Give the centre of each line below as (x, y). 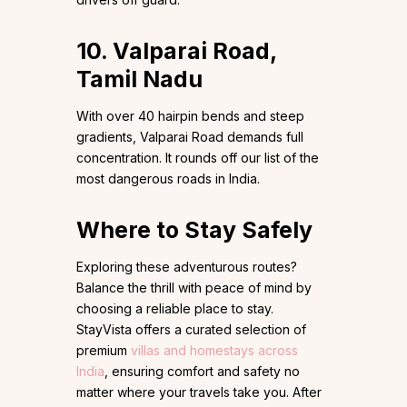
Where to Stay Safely (194, 230)
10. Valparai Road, (176, 51)
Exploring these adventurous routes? (187, 267)
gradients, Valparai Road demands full (190, 137)
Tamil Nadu (139, 79)
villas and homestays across (214, 351)
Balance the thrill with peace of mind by (194, 288)
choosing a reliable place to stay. (175, 309)
